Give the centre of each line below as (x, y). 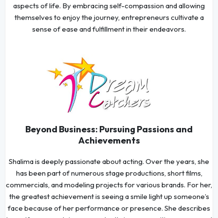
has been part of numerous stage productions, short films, (109, 173)
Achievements (109, 141)
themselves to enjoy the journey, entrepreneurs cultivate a (109, 17)
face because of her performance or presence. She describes (109, 208)
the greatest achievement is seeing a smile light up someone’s (109, 197)
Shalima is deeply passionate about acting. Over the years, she (109, 162)
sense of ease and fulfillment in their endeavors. (109, 29)
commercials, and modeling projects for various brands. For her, (109, 185)
